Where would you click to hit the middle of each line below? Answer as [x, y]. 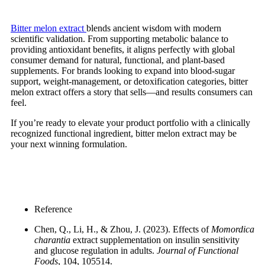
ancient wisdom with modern [166, 28]
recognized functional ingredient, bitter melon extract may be [124, 133]
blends [98, 28]
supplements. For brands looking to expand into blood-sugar [123, 70]
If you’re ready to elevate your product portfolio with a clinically [130, 122]
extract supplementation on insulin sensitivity [155, 240]
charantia [52, 240]
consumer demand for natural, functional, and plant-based [118, 60]
